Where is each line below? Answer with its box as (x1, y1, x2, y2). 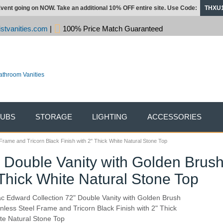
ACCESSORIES (147, 112, 202, 121)
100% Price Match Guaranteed (61, 24, 163, 33)
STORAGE (35, 112, 72, 121)
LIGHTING (92, 112, 127, 121)
